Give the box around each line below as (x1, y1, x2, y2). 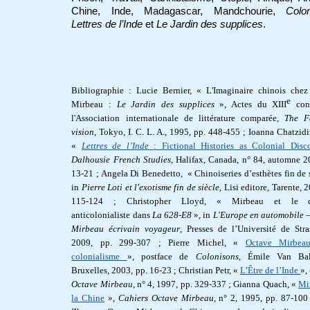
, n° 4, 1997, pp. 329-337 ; (132, 279, 234, 290)
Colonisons (195, 251, 239, 262)
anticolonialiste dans (71, 210, 152, 221)
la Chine (71, 293, 105, 304)
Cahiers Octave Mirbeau (118, 293, 214, 304)
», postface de (127, 251, 196, 262)
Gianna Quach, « (233, 279, 299, 290)
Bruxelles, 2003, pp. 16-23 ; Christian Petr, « (71, 265, 241, 276)
